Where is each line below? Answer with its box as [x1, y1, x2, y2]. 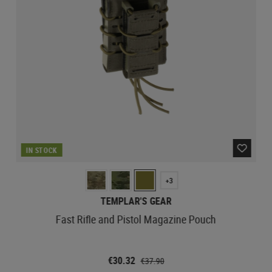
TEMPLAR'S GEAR [100, 194, 172, 208]
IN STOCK [25, 144, 58, 155]
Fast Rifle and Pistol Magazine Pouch [55, 211, 216, 226]
